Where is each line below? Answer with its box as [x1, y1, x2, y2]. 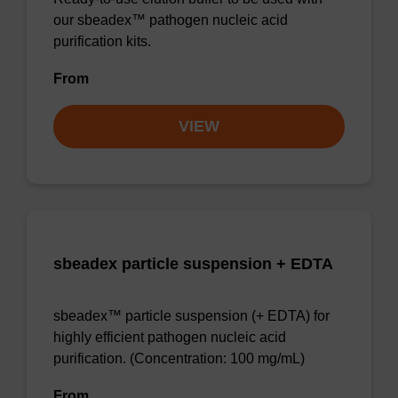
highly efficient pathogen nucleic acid [53, 330, 286, 345]
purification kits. [53, 34, 151, 49]
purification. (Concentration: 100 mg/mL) [53, 351, 305, 366]
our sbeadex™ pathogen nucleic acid [53, 12, 288, 28]
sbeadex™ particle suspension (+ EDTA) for [53, 308, 330, 323]
